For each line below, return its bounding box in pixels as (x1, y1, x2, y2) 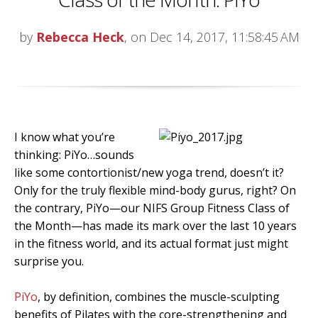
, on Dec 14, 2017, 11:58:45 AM (124, 28, 300, 45)
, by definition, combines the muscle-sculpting (38, 289, 280, 305)
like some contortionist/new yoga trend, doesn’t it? (14, 164, 284, 180)
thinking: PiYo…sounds (14, 146, 134, 163)
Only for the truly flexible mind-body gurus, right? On (14, 182, 296, 198)
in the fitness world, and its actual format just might (14, 235, 288, 251)
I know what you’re (14, 128, 115, 145)
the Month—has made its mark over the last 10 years (14, 217, 297, 234)
